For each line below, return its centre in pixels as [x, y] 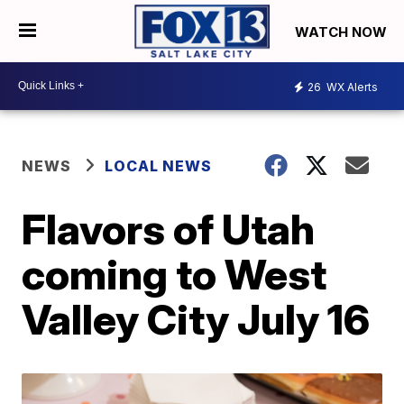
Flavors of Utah [169, 229]
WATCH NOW [343, 32]
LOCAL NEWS [159, 165]
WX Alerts [351, 87]
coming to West [174, 274]
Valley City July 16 [196, 319]
